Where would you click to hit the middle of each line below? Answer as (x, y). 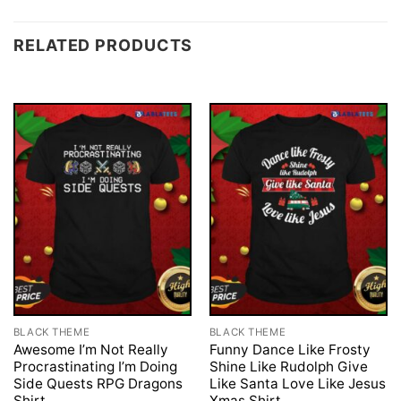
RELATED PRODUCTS (103, 45)
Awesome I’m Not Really (90, 349)
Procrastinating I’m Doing (95, 366)
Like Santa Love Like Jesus (297, 383)
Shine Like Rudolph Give (288, 366)
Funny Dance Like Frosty (290, 349)
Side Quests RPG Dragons (98, 383)
